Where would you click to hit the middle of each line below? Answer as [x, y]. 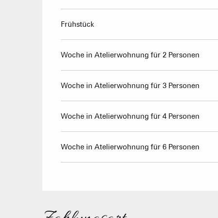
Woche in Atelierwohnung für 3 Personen [130, 85]
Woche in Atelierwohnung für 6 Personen [130, 147]
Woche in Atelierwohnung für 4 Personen [130, 116]
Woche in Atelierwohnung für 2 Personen [130, 55]
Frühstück [78, 24]
